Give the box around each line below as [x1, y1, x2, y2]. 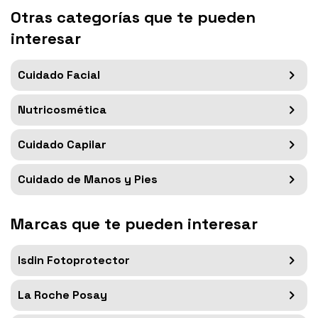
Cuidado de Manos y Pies [18, 171, 158, 187]
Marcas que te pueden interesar [11, 213, 258, 234]
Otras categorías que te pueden [11, 6, 256, 27]
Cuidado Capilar [18, 136, 106, 152]
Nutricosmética [18, 102, 106, 117]
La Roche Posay [18, 287, 107, 302]
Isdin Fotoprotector [18, 252, 130, 268]
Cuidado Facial [18, 67, 100, 82]
